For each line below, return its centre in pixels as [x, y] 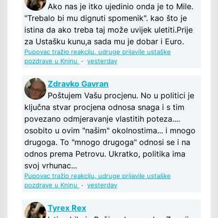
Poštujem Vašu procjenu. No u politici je [121, 96]
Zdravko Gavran [78, 84]
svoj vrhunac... [51, 166]
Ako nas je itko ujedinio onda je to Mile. [120, 7]
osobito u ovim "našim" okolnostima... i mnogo [110, 131]
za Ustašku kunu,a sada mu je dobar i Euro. [104, 42]
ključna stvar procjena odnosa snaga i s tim [104, 107]
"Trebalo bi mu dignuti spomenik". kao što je [106, 18]
